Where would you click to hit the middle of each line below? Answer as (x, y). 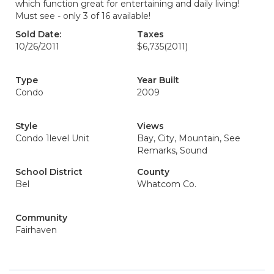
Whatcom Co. (167, 184)
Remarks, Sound (172, 150)
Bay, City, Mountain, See (189, 138)
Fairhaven (36, 230)
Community (41, 218)
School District (49, 172)
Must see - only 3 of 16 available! (83, 16)
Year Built (158, 80)
